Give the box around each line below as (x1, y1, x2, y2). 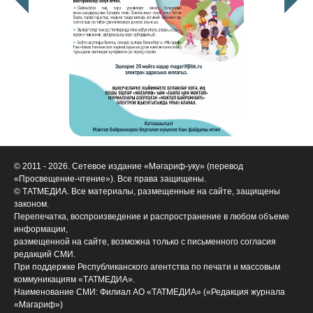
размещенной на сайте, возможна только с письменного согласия (14, 236, 276, 247)
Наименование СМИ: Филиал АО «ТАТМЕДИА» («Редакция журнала (14, 286, 285, 297)
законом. (14, 198, 49, 209)
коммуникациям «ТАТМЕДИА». (14, 274, 135, 284)
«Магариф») (14, 299, 63, 310)
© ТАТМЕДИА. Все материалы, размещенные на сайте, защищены (14, 186, 280, 196)
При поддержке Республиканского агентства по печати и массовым (14, 261, 280, 272)
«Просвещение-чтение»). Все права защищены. (14, 173, 206, 184)
